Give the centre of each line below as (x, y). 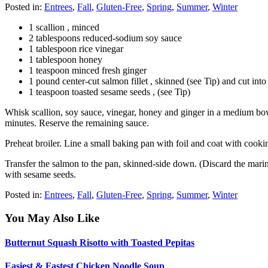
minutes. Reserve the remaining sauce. (77, 123)
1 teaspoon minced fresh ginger (88, 70)
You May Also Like (52, 218)
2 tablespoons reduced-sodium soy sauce (105, 38)
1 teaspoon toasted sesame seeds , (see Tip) (109, 92)
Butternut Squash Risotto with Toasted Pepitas (100, 242)
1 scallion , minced (64, 27)
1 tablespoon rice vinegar (76, 48)
